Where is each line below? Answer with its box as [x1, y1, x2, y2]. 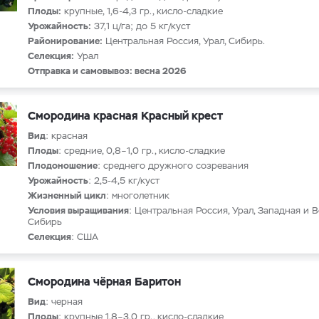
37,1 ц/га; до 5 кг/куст [91, 20, 190, 32]
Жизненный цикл [28, 189, 106, 202]
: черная [46, 296, 83, 308]
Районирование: [28, 35, 103, 47]
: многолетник [106, 189, 169, 202]
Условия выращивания [28, 204, 129, 216]
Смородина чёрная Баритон [28, 274, 181, 289]
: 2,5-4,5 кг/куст [88, 174, 159, 187]
